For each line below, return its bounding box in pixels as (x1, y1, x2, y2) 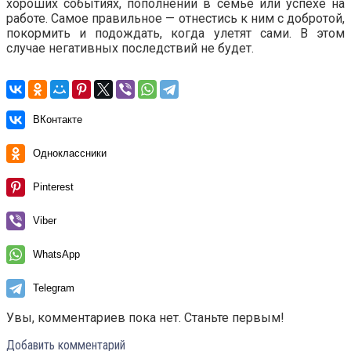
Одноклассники (33, 147, 107, 160)
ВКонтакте (33, 114, 82, 126)
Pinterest (33, 181, 74, 194)
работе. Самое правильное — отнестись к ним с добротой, (6, 11, 345, 27)
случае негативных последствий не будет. (6, 41, 254, 56)
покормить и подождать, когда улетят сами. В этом (6, 26, 345, 42)
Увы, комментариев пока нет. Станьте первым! (6, 310, 284, 326)
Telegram (33, 282, 74, 295)
